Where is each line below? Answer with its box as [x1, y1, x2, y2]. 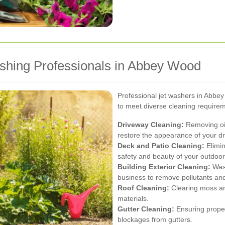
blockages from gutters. [118, 215, 192, 223]
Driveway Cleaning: [118, 120, 184, 129]
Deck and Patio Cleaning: [118, 141, 204, 150]
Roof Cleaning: [118, 183, 169, 192]
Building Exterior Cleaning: [118, 162, 210, 171]
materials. [118, 194, 149, 202]
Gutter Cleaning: [118, 204, 174, 213]
